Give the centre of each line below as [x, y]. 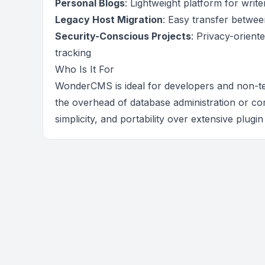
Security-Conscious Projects [123, 36]
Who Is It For [85, 69]
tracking [73, 53]
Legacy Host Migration [109, 20]
